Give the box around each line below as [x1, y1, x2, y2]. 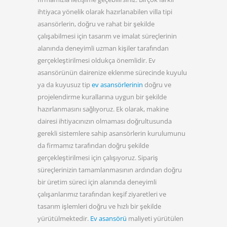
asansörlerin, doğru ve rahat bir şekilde [37, 19, 155, 28]
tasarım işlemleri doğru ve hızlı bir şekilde [37, 201, 161, 211]
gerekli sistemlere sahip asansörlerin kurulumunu [37, 128, 185, 138]
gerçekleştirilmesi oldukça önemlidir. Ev [37, 55, 156, 65]
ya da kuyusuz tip [37, 80, 92, 89]
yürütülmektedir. [37, 213, 90, 223]
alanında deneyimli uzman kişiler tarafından [37, 43, 169, 53]
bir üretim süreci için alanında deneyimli [37, 177, 157, 186]
